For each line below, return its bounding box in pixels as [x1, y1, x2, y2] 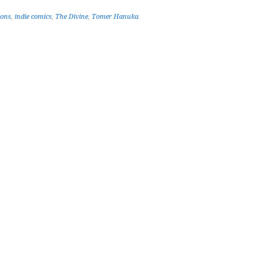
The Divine [55, 13, 88, 21]
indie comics [15, 13, 52, 21]
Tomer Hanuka [92, 13, 138, 21]
